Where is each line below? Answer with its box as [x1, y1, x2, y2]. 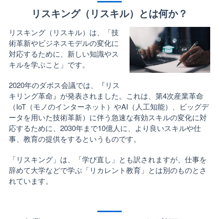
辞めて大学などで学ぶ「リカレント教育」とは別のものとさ [8, 165, 207, 175]
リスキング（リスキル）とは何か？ [31, 6, 188, 20]
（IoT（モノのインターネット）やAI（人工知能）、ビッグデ [8, 101, 209, 111]
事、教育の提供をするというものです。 [8, 133, 141, 144]
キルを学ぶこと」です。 [8, 59, 89, 69]
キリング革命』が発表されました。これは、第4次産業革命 [8, 90, 203, 101]
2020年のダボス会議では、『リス [8, 80, 120, 90]
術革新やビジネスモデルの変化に [8, 38, 119, 48]
